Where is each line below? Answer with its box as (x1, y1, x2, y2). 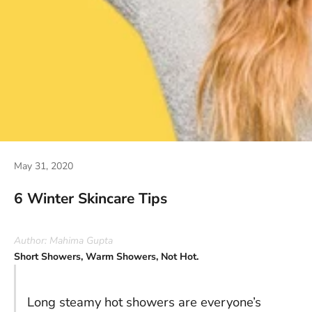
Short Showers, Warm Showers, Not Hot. (14, 250, 198, 264)
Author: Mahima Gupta (14, 234, 113, 248)
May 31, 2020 (14, 159, 73, 173)
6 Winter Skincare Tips (14, 189, 167, 209)
